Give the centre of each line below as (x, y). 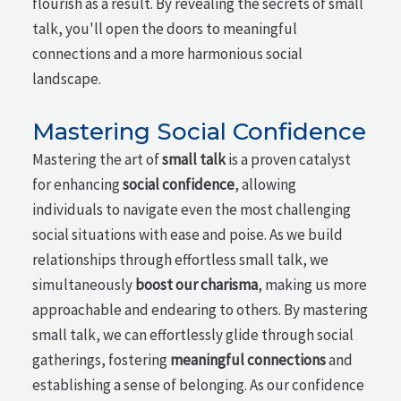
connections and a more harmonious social (168, 53)
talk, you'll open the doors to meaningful (165, 28)
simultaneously (84, 285)
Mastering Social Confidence (200, 132)
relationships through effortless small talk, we (181, 260)
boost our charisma (197, 285)
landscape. (67, 78)
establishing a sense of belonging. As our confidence (199, 385)
